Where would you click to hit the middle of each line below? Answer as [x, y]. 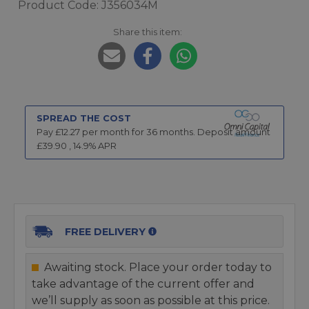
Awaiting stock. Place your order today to [158, 267]
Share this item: [148, 32]
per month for [113, 132]
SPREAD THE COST [84, 118]
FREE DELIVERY [106, 232]
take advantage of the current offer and [143, 284]
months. [176, 132]
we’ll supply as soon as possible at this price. [151, 300]
